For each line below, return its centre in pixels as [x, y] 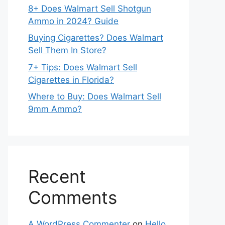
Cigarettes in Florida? [71, 80]
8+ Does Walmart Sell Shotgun [90, 8]
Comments [73, 197]
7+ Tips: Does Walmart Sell [83, 67]
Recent [57, 176]
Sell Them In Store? [67, 50]
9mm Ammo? [55, 109]
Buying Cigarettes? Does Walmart [96, 38]
